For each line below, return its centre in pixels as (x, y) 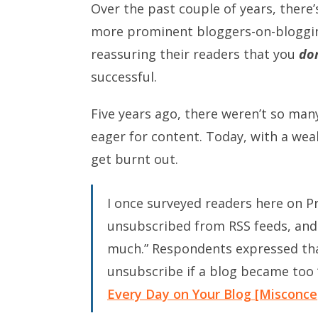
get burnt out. (135, 159)
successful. (124, 76)
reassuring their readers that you (195, 54)
